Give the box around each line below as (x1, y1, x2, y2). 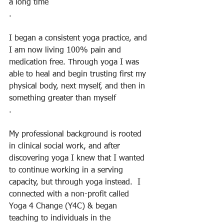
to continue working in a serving (9, 166, 125, 174)
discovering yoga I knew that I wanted (9, 154, 147, 162)
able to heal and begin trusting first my (9, 70, 148, 78)
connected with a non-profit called (9, 190, 131, 198)
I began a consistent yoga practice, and (9, 34, 149, 42)
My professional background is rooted (9, 130, 144, 138)
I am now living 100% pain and (9, 46, 123, 54)
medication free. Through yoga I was (9, 58, 141, 66)
